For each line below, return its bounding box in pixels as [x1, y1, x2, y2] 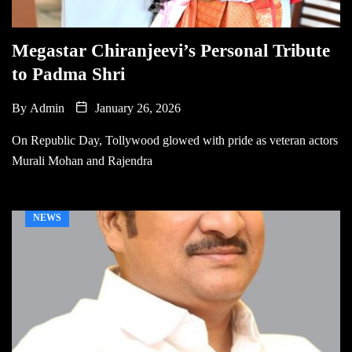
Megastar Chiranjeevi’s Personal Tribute [12, 40, 330, 60]
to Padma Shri [12, 64, 125, 84]
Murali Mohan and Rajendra [12, 153, 152, 167]
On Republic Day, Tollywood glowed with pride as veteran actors [12, 133, 338, 147]
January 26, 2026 [92, 101, 181, 115]
